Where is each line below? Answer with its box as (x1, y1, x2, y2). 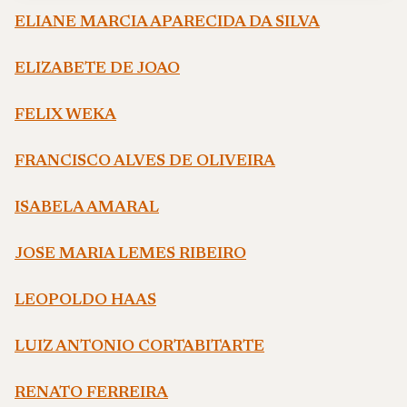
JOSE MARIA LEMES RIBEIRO (15, 246, 246, 263)
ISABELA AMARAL (15, 200, 159, 216)
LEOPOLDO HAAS (15, 293, 156, 309)
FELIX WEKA (15, 107, 116, 124)
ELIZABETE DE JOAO (15, 61, 180, 77)
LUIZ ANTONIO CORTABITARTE (15, 339, 264, 355)
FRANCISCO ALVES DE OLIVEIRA (15, 154, 275, 170)
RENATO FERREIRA (15, 385, 168, 402)
